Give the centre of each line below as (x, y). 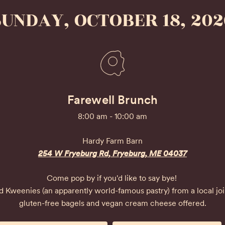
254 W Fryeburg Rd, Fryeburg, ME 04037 (113, 153)
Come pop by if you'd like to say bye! (113, 178)
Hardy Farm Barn (113, 141)
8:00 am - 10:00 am (113, 116)
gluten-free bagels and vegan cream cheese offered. (113, 203)
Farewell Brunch (113, 100)
